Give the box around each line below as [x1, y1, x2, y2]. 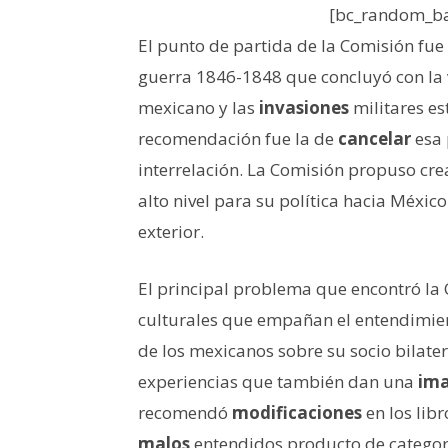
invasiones [259, 95, 349, 119]
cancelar [338, 126, 411, 150]
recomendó [138, 400, 232, 424]
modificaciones [232, 400, 362, 424]
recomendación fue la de [138, 126, 338, 150]
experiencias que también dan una [138, 369, 418, 393]
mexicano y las [138, 95, 259, 119]
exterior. [138, 219, 204, 243]
